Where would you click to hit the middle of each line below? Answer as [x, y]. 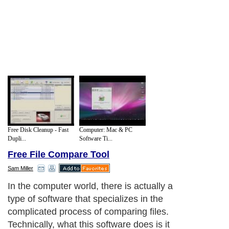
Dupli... [17, 138]
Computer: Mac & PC [106, 130]
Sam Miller [20, 168]
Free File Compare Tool [59, 155]
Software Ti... [96, 138]
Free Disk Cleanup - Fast [38, 130]
